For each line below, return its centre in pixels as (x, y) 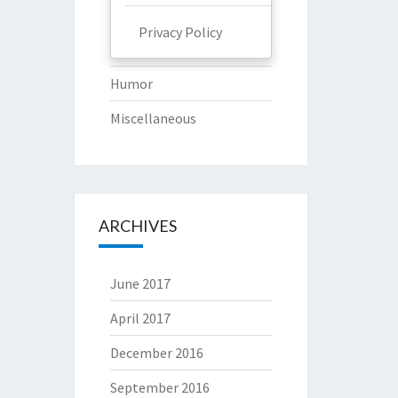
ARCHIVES (137, 225)
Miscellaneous (153, 118)
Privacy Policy (180, 32)
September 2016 (159, 387)
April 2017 (140, 318)
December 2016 (156, 352)
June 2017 (140, 283)
